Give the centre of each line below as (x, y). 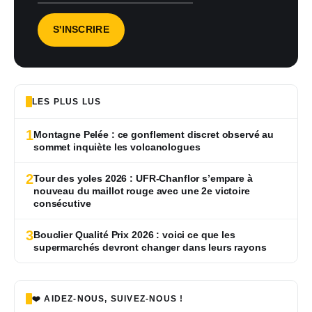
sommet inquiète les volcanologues (117, 147)
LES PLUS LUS (67, 101)
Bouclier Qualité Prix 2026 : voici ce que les (134, 234)
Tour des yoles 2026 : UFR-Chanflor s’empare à (143, 178)
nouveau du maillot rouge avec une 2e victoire (142, 190)
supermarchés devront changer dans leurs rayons (150, 247)
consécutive (62, 203)
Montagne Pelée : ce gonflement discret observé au (154, 134)
